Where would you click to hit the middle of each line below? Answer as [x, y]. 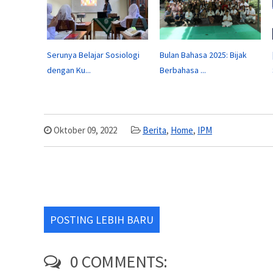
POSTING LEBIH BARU [102, 219]
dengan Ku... [69, 70]
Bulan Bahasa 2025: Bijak [203, 55]
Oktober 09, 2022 [84, 130]
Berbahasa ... [183, 70]
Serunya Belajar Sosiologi [93, 55]
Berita [154, 130]
